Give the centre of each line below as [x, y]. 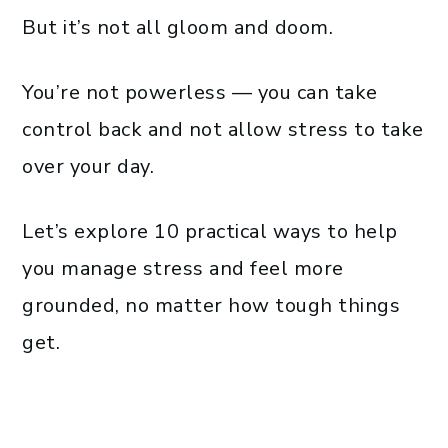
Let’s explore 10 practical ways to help [210, 231]
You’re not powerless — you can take [200, 92]
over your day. [88, 166]
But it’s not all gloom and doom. [177, 27]
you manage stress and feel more [183, 268]
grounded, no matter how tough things [211, 305]
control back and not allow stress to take [223, 129]
